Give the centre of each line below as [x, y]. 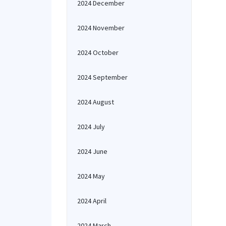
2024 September [102, 77]
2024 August [96, 102]
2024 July [91, 127]
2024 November [101, 28]
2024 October [98, 52]
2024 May [91, 176]
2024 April [92, 201]
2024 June [92, 151]
